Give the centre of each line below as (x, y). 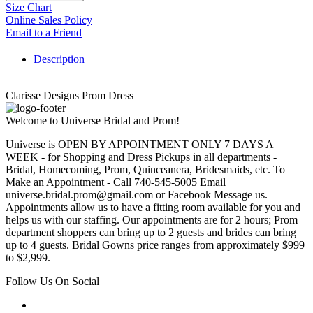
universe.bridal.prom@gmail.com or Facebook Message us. (137, 195)
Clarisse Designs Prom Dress (70, 96)
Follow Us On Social (52, 282)
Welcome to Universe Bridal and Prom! (93, 121)
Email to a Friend (44, 33)
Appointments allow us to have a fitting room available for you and (153, 208)
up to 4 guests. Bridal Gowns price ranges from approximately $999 (155, 245)
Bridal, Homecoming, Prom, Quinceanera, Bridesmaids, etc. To (145, 170)
